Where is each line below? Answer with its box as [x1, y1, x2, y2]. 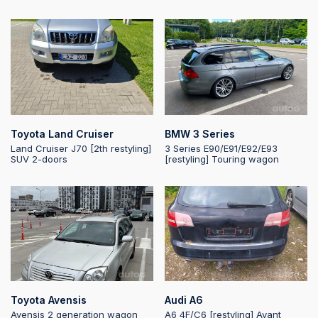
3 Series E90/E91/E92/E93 [165, 142, 278, 154]
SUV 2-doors [11, 153, 67, 165]
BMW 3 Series [165, 127, 235, 140]
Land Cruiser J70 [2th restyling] [11, 142, 151, 154]
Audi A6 [165, 294, 203, 307]
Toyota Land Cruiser [11, 127, 114, 140]
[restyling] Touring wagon [165, 153, 279, 165]
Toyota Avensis [11, 294, 87, 307]
